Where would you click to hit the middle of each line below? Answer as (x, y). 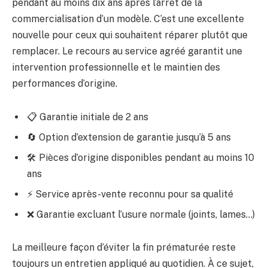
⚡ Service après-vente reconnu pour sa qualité (130, 194)
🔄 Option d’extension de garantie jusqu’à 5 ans (129, 137)
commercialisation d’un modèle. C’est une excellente (128, 19)
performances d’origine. (65, 83)
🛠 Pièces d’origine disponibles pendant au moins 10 (141, 157)
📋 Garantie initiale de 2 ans (88, 117)
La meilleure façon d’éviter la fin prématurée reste (124, 248)
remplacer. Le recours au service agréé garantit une (127, 51)
